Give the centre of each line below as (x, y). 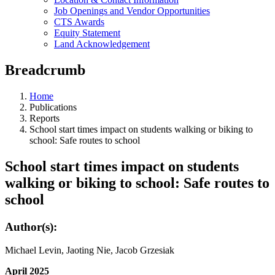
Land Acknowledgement (102, 44)
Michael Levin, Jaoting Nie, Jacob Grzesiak (90, 250)
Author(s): (31, 227)
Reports (45, 118)
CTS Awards (79, 22)
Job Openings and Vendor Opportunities (132, 11)
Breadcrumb (45, 70)
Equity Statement (87, 33)
